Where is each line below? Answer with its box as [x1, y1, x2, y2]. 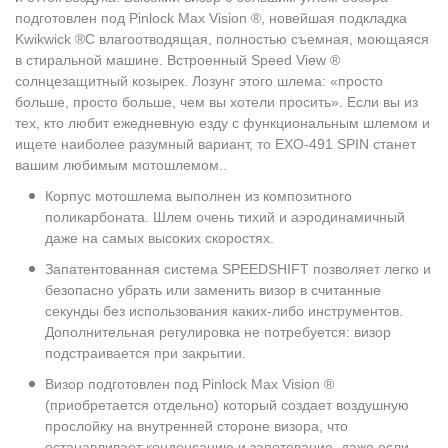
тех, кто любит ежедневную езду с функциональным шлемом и [15, 115, 430, 131]
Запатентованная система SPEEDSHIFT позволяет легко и [45, 261, 431, 277]
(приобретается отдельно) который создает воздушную [45, 397, 409, 413]
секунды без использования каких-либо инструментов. [45, 303, 403, 319]
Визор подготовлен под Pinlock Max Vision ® [45, 376, 334, 392]
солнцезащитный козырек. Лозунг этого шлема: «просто [15, 73, 383, 89]
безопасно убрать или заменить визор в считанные [45, 282, 381, 298]
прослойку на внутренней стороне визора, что [45, 418, 348, 434]
